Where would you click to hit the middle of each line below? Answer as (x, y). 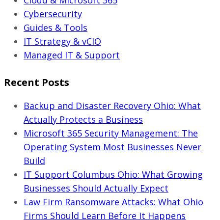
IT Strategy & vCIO (62, 41)
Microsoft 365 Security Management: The (111, 133)
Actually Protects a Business (83, 119)
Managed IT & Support (72, 55)
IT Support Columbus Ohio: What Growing (113, 174)
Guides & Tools (55, 27)
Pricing (95, 8)
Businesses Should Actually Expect (96, 188)
